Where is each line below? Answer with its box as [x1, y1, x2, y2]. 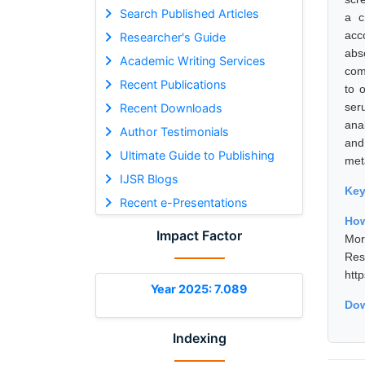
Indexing [172, 329, 226, 346]
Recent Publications [119, 77, 226, 91]
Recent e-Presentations [119, 195, 248, 209]
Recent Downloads [119, 100, 222, 115]
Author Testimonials [119, 124, 229, 139]
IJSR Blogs [119, 171, 178, 186]
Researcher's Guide [119, 29, 226, 44]
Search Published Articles [119, 6, 259, 20]
